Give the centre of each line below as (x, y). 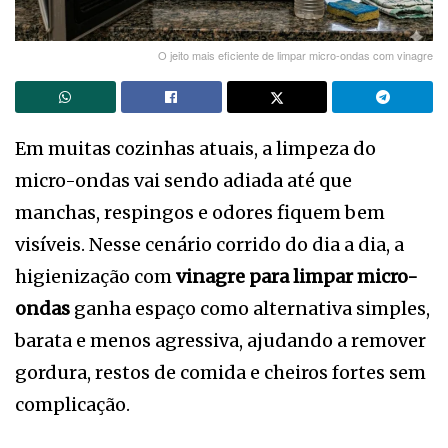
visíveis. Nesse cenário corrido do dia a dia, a (209, 244)
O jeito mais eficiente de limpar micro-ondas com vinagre (295, 54)
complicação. (72, 404)
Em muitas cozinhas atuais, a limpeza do (195, 148)
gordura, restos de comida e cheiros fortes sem (220, 372)
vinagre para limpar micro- (297, 276)
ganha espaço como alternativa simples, (250, 308)
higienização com (95, 276)
